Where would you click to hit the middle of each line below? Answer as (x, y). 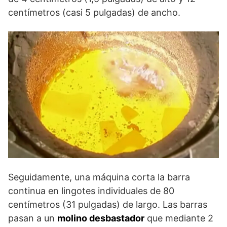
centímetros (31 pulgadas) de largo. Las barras (108, 204)
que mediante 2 (179, 218)
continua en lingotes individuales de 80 (91, 191)
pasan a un (33, 218)
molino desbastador (101, 218)
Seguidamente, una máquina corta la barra (99, 177)
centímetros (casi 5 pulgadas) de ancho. (94, 12)
